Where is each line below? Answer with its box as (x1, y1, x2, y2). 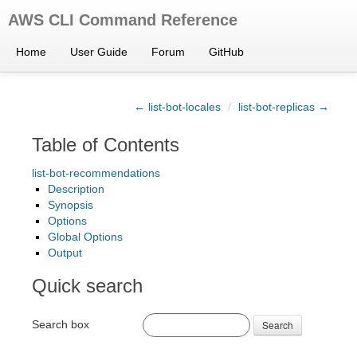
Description (48, 182, 104, 195)
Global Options (48, 230, 123, 243)
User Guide (70, 45, 127, 58)
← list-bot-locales (134, 100, 221, 113)
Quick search (32, 275, 143, 296)
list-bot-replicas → (238, 100, 329, 113)
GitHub (209, 45, 244, 58)
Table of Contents (32, 134, 179, 155)
